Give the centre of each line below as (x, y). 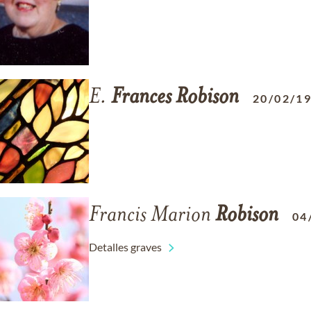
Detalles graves (125, 247)
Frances (141, 98)
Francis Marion (152, 216)
